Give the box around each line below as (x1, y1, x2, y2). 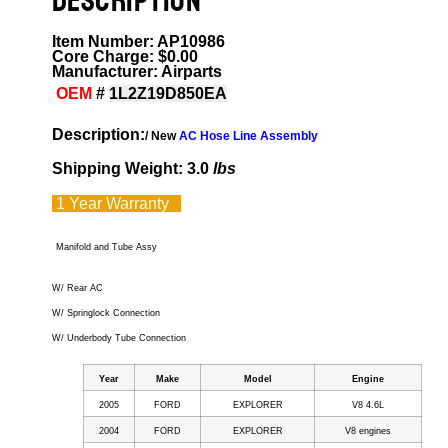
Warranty (102, 194, 181, 212)
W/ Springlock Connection (52, 307, 160, 318)
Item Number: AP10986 (52, 32, 225, 50)
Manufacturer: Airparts (52, 62, 222, 80)
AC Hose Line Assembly (179, 128, 318, 143)
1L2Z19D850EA (109, 84, 227, 102)
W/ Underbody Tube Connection (52, 332, 186, 343)
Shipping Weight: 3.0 (52, 159, 213, 177)
